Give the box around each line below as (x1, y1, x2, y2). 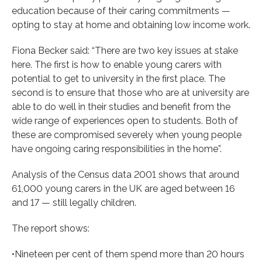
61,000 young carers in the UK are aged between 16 (12, 182, 235, 194)
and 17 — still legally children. (12, 196, 136, 208)
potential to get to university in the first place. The (12, 73, 225, 84)
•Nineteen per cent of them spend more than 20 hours (12, 248, 244, 260)
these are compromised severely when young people (12, 129, 242, 140)
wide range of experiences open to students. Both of (12, 115, 238, 126)
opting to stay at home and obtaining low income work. (12, 19, 250, 30)
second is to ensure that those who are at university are (12, 87, 249, 98)
